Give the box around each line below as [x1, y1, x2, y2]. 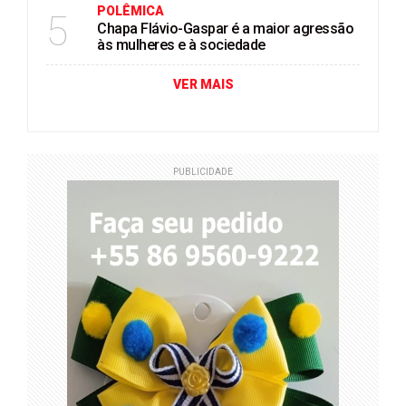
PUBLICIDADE [173, 167, 233, 177]
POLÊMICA [97, 4, 164, 18]
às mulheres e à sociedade [97, 36, 266, 53]
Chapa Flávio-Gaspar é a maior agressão [97, 20, 353, 37]
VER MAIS [172, 77, 234, 92]
